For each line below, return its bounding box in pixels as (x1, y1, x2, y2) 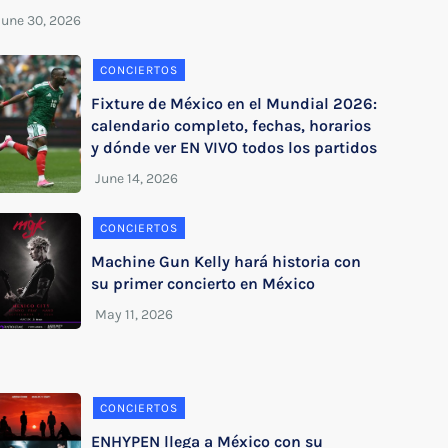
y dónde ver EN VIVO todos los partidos (90, 137, 377, 157)
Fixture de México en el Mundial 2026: (90, 93, 377, 113)
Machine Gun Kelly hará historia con (90, 251, 361, 271)
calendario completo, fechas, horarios (90, 115, 371, 135)
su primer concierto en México (90, 273, 315, 293)
